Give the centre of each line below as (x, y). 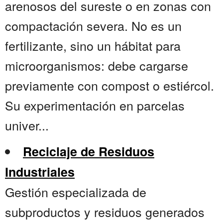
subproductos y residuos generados (105, 212)
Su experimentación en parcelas (95, 105)
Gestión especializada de (76, 192)
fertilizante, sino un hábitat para (93, 46)
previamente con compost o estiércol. (110, 85)
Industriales (40, 172)
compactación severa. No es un (93, 26)
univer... (27, 125)
